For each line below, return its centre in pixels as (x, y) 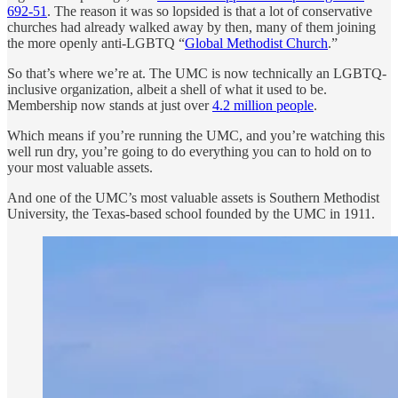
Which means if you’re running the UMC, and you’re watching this (196, 135)
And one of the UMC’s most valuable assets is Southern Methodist (193, 197)
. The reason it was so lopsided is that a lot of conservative (210, 11)
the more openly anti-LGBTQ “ (96, 43)
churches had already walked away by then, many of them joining (191, 27)
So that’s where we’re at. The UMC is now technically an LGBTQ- (197, 73)
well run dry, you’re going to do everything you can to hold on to (189, 151)
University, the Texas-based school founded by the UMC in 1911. (191, 213)
